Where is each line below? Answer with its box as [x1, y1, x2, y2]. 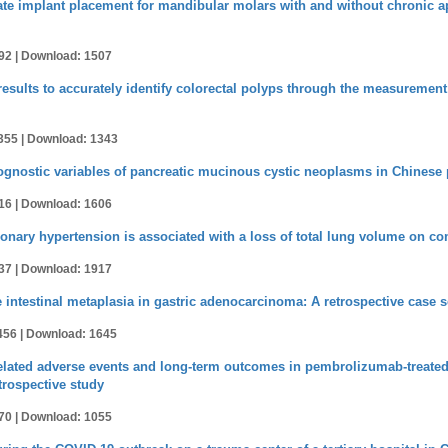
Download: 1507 [21, 49, 112, 63]
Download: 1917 [21, 262, 112, 276]
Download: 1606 [21, 197, 112, 211]
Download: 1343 [27, 132, 118, 146]
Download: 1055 [21, 410, 112, 424]
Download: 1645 [26, 327, 117, 341]
